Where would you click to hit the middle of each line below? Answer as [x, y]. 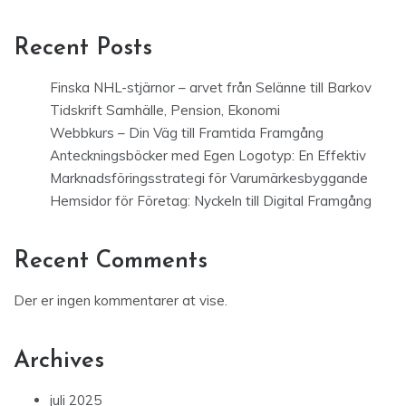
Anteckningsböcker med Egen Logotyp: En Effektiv [208, 156]
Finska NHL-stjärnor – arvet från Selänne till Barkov [211, 88]
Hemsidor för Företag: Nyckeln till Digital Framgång [211, 201]
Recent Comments [111, 262]
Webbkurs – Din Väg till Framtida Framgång [187, 133]
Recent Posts [83, 49]
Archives [59, 362]
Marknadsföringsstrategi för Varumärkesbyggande [209, 179]
